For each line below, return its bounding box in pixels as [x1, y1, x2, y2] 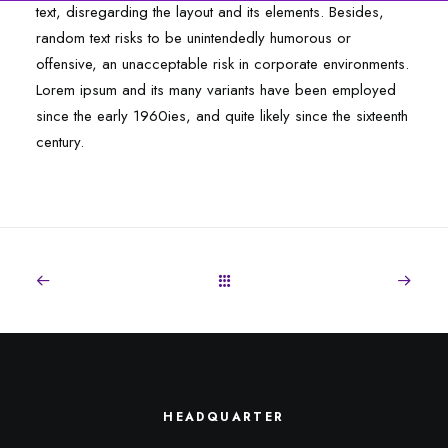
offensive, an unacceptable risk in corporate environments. [36, 53, 409, 75]
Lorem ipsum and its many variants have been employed [36, 79, 396, 101]
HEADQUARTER [163, 408, 285, 426]
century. [36, 131, 84, 153]
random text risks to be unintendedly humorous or [36, 27, 351, 49]
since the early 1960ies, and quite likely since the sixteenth [36, 105, 408, 127]
